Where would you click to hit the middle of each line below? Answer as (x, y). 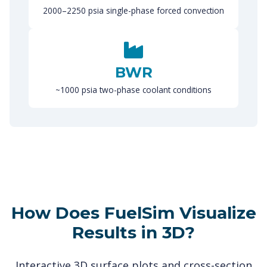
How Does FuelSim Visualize (133, 213)
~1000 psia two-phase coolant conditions (133, 90)
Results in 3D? (133, 233)
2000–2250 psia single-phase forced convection (133, 11)
